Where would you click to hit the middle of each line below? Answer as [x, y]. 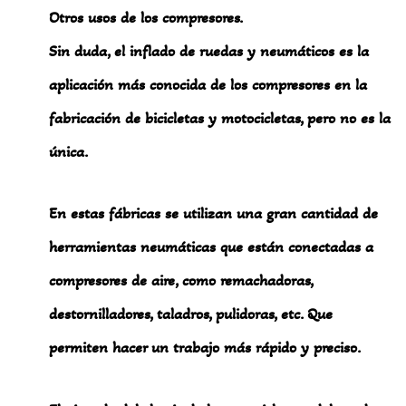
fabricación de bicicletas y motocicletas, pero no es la [220, 117]
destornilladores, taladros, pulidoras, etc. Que [191, 314]
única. [69, 151]
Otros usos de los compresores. [146, 17]
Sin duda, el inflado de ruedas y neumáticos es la [209, 50]
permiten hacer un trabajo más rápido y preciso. [205, 348]
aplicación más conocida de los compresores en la [208, 84]
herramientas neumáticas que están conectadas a [212, 247]
